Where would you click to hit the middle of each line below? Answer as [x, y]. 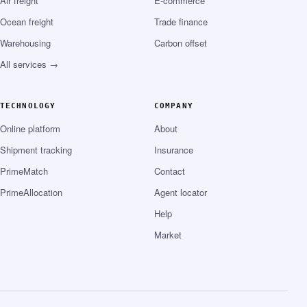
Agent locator [181, 193]
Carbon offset [181, 43]
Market [168, 235]
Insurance [174, 150]
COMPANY [174, 106]
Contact [170, 171]
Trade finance [181, 22]
